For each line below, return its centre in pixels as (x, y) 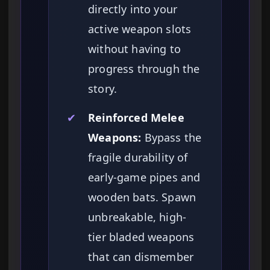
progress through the (144, 69)
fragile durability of (138, 158)
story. (103, 89)
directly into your (133, 9)
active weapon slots (140, 29)
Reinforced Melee (136, 118)
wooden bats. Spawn (142, 197)
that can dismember (141, 257)
